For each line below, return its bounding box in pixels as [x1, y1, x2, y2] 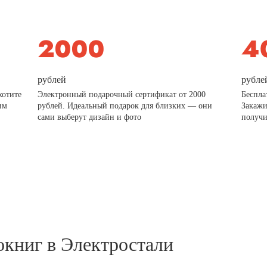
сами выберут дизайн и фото [38, 112, 142, 122]
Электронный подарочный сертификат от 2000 [38, 89, 206, 99]
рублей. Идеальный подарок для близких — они [38, 101, 213, 110]
